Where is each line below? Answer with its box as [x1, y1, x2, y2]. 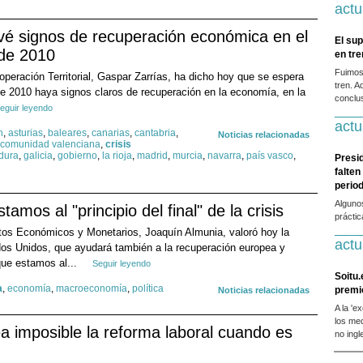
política [132, 283, 164, 295]
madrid [137, 150, 168, 162]
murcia [173, 150, 203, 162]
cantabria [135, 127, 176, 139]
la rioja [102, 150, 132, 162]
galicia [23, 150, 53, 162]
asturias [8, 127, 43, 139]
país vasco [246, 150, 293, 162]
